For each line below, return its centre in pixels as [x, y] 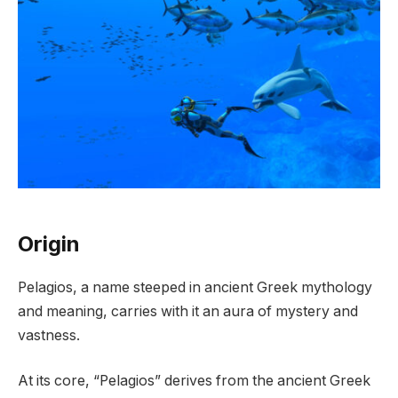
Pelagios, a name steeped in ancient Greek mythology [195, 287]
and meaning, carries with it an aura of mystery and [188, 311]
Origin [49, 243]
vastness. [49, 335]
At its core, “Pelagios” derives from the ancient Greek [194, 381]
